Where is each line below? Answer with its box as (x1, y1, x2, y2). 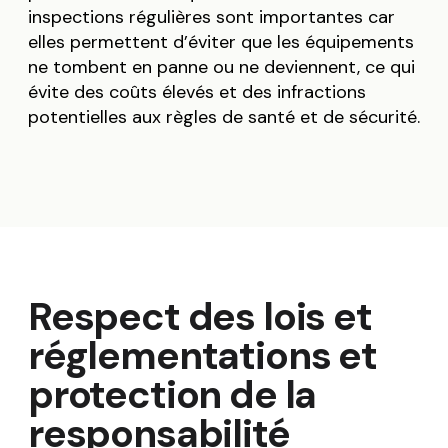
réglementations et (27, 330, 377, 382)
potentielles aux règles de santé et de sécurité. (27, 105, 420, 130)
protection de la (27, 369, 317, 421)
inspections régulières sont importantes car (27, 5, 395, 30)
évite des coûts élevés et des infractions (27, 80, 366, 105)
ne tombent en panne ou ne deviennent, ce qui (27, 55, 415, 80)
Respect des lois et (27, 291, 372, 343)
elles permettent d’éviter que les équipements (27, 30, 414, 55)
